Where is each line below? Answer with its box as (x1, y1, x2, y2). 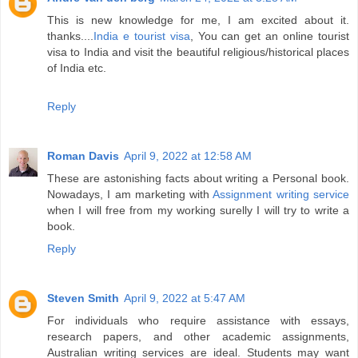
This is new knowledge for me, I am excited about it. (47, 14, 349, 27)
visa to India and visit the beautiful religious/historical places (47, 46, 349, 59)
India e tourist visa (93, 30, 190, 43)
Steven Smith (47, 292, 119, 305)
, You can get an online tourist (189, 30, 350, 43)
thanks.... (47, 30, 93, 43)
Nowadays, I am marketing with (47, 188, 213, 201)
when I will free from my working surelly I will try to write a (47, 204, 349, 217)
